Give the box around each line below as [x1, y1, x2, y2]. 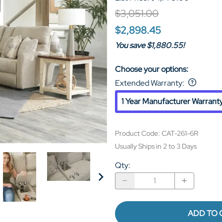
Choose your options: [115, 63, 188, 74]
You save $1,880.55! [115, 40, 184, 51]
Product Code [115, 128, 158, 138]
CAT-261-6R [162, 128, 198, 138]
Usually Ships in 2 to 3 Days [115, 141, 197, 151]
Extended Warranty [115, 77, 182, 88]
